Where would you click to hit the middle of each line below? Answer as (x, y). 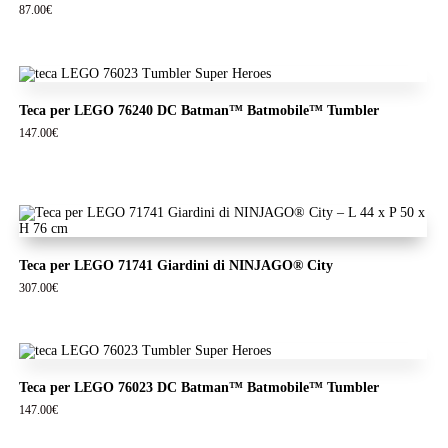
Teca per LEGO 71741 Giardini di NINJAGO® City (175, 265)
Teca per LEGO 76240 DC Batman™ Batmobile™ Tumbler (198, 110)
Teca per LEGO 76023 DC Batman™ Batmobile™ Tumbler (198, 388)
